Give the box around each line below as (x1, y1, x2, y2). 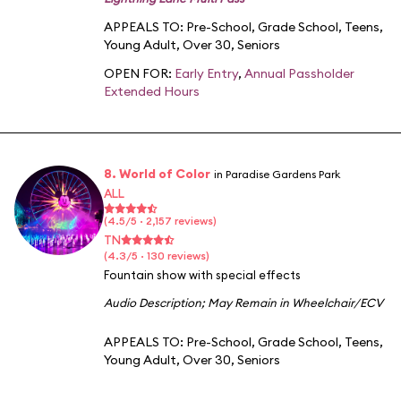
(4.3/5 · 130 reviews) (104, 248, 209, 262)
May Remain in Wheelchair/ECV (208, 294, 383, 310)
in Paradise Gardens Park (214, 166, 340, 181)
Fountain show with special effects (104, 267, 301, 282)
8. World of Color (104, 165, 210, 182)
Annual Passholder (244, 64, 354, 81)
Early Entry (175, 64, 238, 81)
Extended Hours (104, 82, 200, 99)
